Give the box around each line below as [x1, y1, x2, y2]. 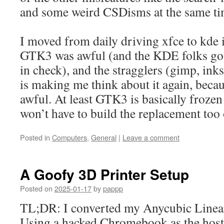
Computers [52, 132, 87, 143]
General [91, 132, 116, 143]
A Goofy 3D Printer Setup [20, 164, 189, 185]
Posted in [20, 132, 50, 143]
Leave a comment [122, 132, 179, 143]
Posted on [20, 183, 52, 194]
